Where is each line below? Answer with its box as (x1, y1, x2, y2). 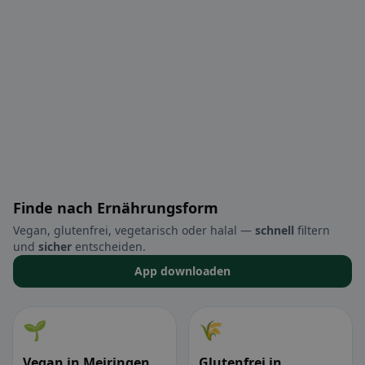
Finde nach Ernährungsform (13, 198, 218, 218)
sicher (38, 239, 72, 255)
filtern (294, 222, 330, 239)
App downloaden (134, 263, 231, 279)
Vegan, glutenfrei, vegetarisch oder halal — (13, 222, 255, 239)
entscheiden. (72, 239, 146, 255)
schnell (255, 222, 294, 239)
